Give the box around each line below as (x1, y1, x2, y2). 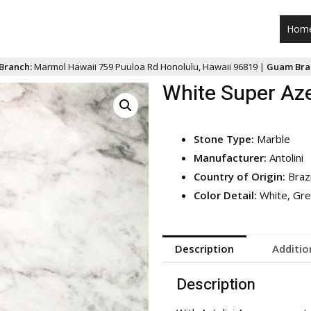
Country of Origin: (194, 169, 288, 183)
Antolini (269, 151, 303, 165)
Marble (257, 132, 290, 146)
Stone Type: (194, 132, 257, 146)
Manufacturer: (194, 151, 269, 165)
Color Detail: (194, 188, 257, 202)
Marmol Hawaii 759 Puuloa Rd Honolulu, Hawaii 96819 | (32, 60, 267, 73)
